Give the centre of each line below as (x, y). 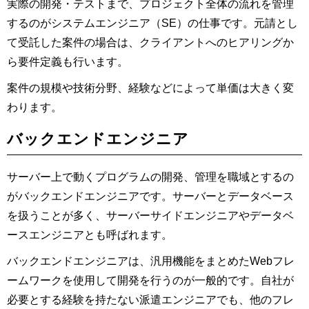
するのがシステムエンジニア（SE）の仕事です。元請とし (152, 23)
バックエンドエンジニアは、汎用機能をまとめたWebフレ (151, 261)
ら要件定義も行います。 (68, 61)
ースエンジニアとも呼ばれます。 (90, 235)
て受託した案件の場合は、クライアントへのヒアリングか (150, 42)
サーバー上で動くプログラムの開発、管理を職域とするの (150, 177)
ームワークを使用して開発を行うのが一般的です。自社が (150, 280)
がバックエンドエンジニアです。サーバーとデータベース (150, 196)
